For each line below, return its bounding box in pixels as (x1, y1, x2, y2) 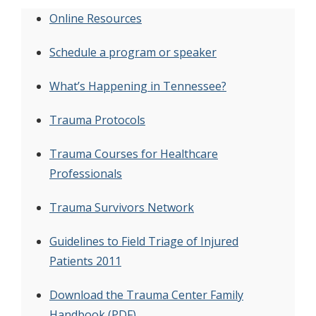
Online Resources (49, 10, 142, 26)
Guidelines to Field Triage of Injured (49, 233, 238, 249)
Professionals (49, 165, 122, 181)
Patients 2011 (49, 253, 121, 269)
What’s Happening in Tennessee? (49, 78, 226, 94)
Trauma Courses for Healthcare (49, 145, 218, 162)
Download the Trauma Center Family (49, 286, 243, 303)
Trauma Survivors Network (49, 199, 194, 215)
